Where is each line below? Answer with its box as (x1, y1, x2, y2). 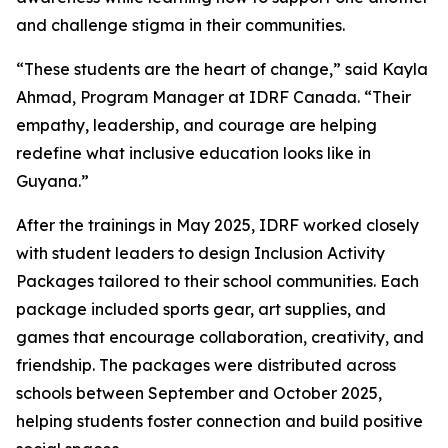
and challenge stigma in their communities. (16, 15, 345, 35)
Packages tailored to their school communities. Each (16, 271, 419, 291)
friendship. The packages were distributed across (16, 355, 396, 375)
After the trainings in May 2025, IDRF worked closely (16, 215, 419, 235)
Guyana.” (16, 171, 89, 191)
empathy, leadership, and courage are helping (16, 115, 377, 135)
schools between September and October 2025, (16, 383, 382, 403)
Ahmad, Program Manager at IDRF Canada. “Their (16, 87, 411, 107)
